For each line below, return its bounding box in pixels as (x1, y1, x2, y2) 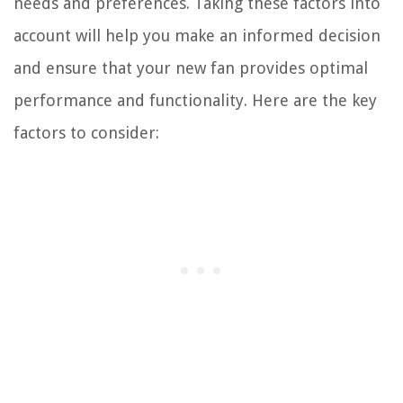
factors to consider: (13, 122, 159, 142)
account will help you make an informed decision (13, 25, 381, 45)
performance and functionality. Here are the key (13, 90, 377, 110)
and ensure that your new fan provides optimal (13, 58, 368, 77)
